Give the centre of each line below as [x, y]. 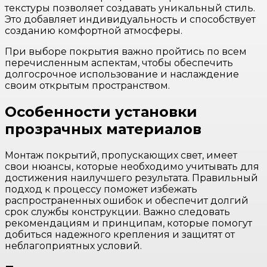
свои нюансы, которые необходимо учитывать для [132, 167]
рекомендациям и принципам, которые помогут [128, 223]
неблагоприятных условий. [73, 246]
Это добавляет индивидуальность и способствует [130, 20]
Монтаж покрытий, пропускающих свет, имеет [121, 156]
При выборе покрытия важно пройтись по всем [126, 52]
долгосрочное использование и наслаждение [122, 74]
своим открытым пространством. [87, 86]
